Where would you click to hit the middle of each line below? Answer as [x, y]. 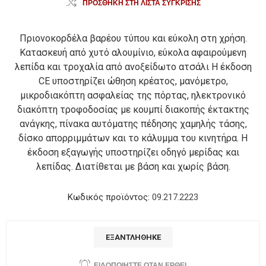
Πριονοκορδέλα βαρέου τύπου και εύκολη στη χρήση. [133, 38]
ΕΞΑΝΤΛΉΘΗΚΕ [133, 237]
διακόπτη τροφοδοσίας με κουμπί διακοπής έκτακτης [133, 110]
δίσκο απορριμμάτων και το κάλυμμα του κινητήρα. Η [133, 138]
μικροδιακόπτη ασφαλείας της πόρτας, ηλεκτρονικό [133, 95]
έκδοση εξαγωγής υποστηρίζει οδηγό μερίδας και [133, 152]
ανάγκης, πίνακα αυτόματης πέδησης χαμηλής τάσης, [133, 124]
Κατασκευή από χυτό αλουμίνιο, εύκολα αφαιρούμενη [133, 53]
